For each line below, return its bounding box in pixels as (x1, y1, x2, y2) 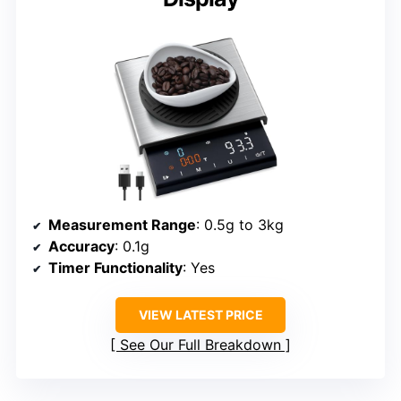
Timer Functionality (48, 258, 183, 277)
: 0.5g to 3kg (196, 215, 284, 234)
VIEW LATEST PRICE (138, 306, 263, 322)
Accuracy (48, 236, 115, 255)
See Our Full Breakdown (120, 335, 281, 354)
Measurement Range (48, 215, 196, 234)
